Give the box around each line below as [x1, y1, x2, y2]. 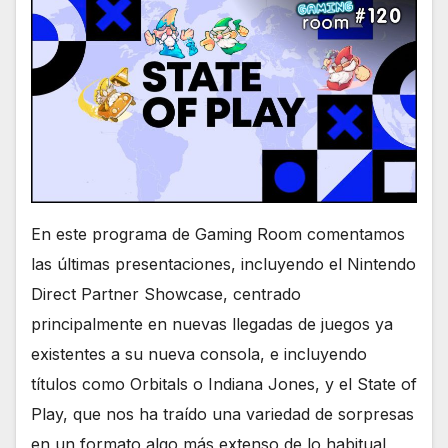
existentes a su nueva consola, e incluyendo [31, 344, 367, 365]
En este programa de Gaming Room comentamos [31, 224, 405, 245]
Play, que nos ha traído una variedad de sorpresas [31, 404, 414, 425]
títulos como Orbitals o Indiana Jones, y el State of [31, 374, 417, 395]
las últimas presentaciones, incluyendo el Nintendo [31, 254, 416, 275]
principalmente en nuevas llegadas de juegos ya [31, 314, 393, 335]
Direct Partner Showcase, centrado [31, 284, 301, 305]
